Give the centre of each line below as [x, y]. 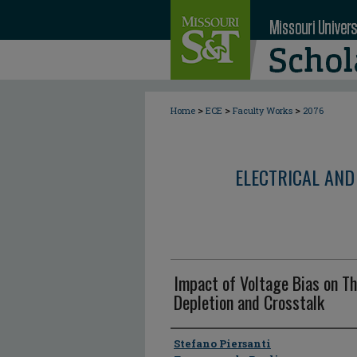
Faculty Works [263, 110]
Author [191, 343]
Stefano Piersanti [222, 343]
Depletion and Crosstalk [249, 302]
